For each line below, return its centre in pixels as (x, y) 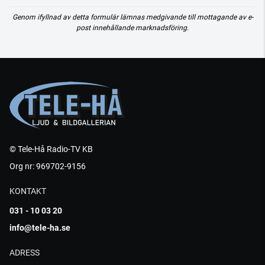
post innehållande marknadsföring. (132, 28)
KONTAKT (28, 191)
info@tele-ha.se (40, 228)
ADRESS (25, 253)
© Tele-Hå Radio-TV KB (51, 149)
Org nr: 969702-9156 (48, 166)
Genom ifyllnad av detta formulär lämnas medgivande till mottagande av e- (132, 17)
